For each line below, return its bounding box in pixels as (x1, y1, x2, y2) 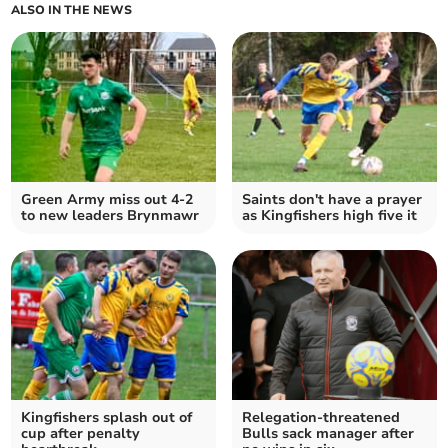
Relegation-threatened (242, 408, 400, 427)
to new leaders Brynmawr (21, 206, 200, 225)
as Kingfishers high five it (242, 206, 417, 225)
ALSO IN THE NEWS (11, 2, 133, 18)
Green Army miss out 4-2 (21, 190, 194, 209)
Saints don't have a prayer (242, 190, 422, 209)
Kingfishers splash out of (21, 408, 193, 427)
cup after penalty (21, 424, 141, 443)
